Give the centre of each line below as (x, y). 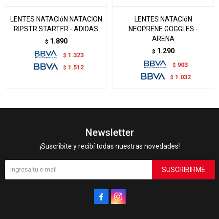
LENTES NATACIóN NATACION (56, 19)
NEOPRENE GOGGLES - (163, 29)
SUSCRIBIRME (184, 169)
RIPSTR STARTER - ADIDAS (56, 29)
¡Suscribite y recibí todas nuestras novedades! (109, 146)
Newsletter (109, 132)
